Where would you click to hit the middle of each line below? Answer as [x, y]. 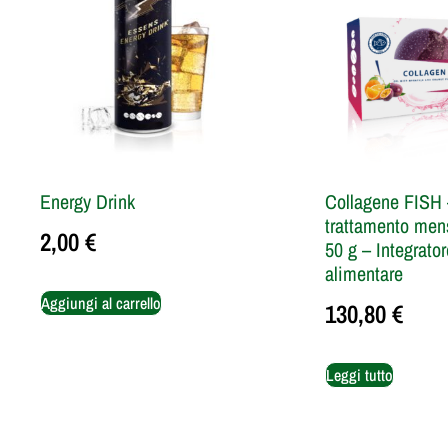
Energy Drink [87, 202]
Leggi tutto [359, 374]
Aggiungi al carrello [101, 302]
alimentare [364, 274]
